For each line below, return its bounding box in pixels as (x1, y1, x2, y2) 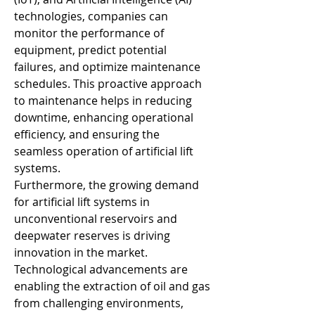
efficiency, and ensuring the (14, 127, 160, 142)
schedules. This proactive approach (14, 76, 202, 91)
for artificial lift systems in (14, 194, 150, 210)
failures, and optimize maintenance (14, 59, 200, 75)
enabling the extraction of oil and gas (14, 278, 210, 294)
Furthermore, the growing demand (14, 177, 199, 193)
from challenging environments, (14, 295, 184, 311)
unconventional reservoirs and (14, 211, 177, 226)
